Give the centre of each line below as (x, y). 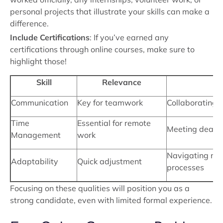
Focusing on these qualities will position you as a (100, 188)
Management (36, 135)
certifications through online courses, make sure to (102, 49)
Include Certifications (50, 37)
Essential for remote (114, 123)
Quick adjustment (110, 161)
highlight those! (38, 61)
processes (185, 167)
